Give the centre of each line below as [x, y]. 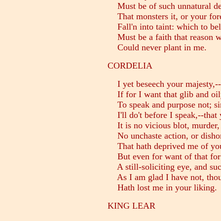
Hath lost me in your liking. [162, 188]
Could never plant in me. [157, 48]
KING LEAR [131, 206]
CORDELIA [130, 66]
